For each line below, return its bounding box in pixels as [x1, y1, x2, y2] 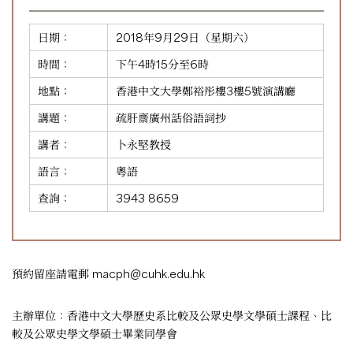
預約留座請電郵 [12, 266, 92, 281]
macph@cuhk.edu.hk [92, 266, 205, 281]
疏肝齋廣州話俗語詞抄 [116, 110, 226, 124]
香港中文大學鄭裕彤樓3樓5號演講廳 [116, 84, 295, 98]
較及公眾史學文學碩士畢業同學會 [12, 326, 177, 340]
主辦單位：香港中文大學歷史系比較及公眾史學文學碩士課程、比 [12, 308, 332, 322]
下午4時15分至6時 [116, 57, 209, 71]
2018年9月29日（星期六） [116, 30, 255, 44]
